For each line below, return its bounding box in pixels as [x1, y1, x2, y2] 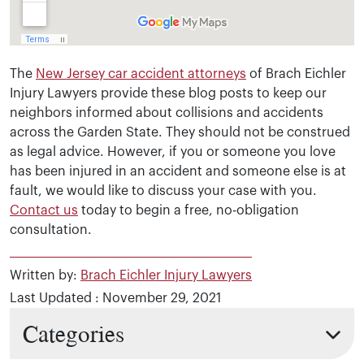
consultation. [10, 223, 92, 236]
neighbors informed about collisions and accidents [10, 106, 323, 119]
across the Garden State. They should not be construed [10, 126, 350, 139]
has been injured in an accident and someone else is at [10, 165, 346, 178]
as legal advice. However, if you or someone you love [10, 145, 336, 158]
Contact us [10, 204, 78, 217]
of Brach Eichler [246, 67, 346, 80]
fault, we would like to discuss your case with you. [10, 184, 317, 197]
